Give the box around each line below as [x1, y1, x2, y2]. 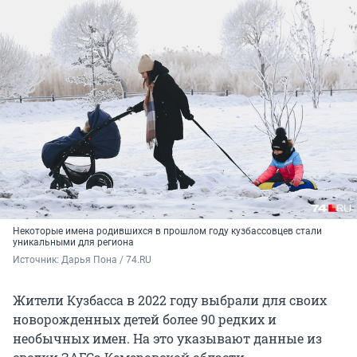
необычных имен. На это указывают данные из [13, 330, 322, 347]
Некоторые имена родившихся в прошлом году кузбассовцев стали [13, 226, 322, 237]
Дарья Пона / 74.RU [61, 254, 151, 266]
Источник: [13, 254, 61, 266]
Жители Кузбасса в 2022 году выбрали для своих [13, 292, 327, 309]
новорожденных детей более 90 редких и [13, 311, 277, 328]
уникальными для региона [13, 237, 134, 249]
